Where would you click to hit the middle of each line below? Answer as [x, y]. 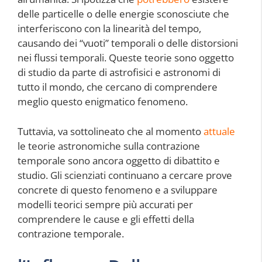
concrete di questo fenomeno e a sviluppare [118, 189]
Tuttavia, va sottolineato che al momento [111, 131]
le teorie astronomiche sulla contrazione [109, 146]
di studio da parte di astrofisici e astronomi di [119, 72]
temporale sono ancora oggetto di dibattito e [119, 160]
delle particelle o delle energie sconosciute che [123, 14]
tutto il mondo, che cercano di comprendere [118, 87]
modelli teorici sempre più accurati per [105, 204]
